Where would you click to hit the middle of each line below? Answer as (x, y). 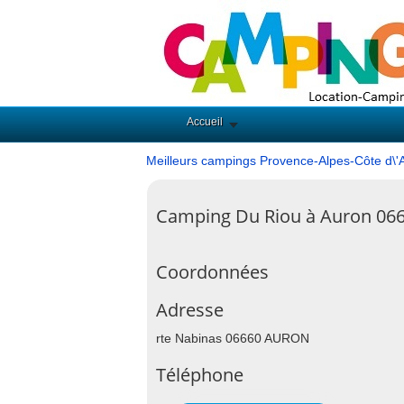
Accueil (205, 122)
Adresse (190, 310)
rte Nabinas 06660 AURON (233, 338)
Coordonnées (212, 272)
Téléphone (200, 375)
